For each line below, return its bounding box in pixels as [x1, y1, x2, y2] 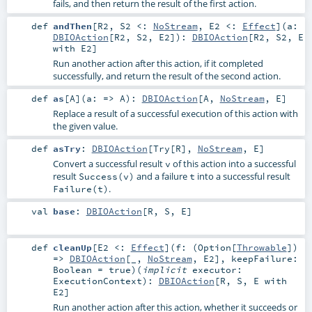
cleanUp [52, 242, 92, 253]
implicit [141, 264, 192, 276]
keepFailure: [231, 253, 298, 265]
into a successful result [194, 169, 290, 182]
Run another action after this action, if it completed [52, 56, 263, 70]
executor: [192, 264, 242, 276]
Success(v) [78, 170, 134, 182]
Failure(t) [52, 182, 109, 194]
